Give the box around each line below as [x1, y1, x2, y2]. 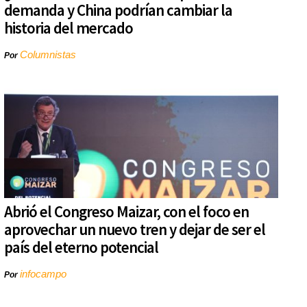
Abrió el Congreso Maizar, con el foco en [4, 201, 249, 222]
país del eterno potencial [4, 237, 158, 258]
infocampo [20, 268, 66, 280]
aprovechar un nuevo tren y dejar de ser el [4, 219, 265, 240]
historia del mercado [4, 18, 133, 38]
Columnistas [20, 49, 76, 61]
